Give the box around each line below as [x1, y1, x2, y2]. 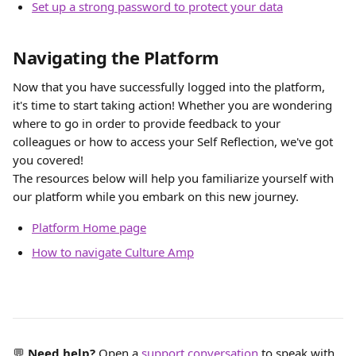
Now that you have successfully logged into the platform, [13, 79, 328, 95]
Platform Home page [32, 219, 146, 235]
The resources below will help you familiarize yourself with [13, 170, 337, 186]
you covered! [13, 152, 87, 168]
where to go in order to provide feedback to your [13, 115, 284, 131]
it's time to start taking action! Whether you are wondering [13, 97, 335, 113]
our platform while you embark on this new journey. [13, 188, 299, 204]
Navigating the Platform [13, 45, 219, 69]
